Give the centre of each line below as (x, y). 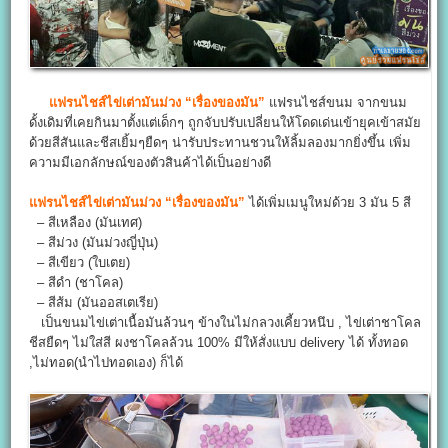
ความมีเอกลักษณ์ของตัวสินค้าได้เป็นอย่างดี (150, 162)
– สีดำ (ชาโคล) (76, 282)
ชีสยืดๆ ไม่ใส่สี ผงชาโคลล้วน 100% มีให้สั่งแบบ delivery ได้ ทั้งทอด (219, 342)
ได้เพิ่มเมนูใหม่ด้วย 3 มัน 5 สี (328, 202)
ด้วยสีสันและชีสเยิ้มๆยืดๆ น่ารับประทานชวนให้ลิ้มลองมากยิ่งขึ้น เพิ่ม (220, 142)
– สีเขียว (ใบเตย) (80, 262)
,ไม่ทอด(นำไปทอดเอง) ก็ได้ (106, 362)
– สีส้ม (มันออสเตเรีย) (94, 302)
